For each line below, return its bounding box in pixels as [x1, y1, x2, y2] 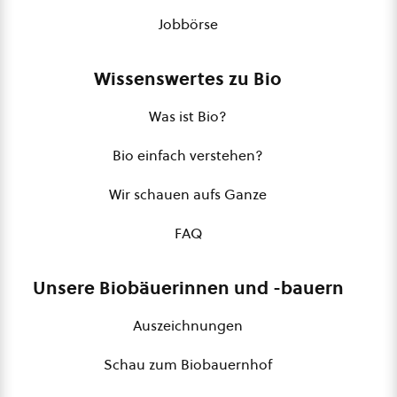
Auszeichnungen [133, 315, 243, 335]
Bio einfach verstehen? [113, 145, 263, 165]
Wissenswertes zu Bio [94, 66, 282, 91]
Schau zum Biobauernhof [104, 354, 272, 374]
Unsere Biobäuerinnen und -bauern [32, 276, 344, 300]
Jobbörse [158, 14, 218, 34]
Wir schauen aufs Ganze [109, 184, 267, 204]
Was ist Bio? [149, 106, 227, 126]
